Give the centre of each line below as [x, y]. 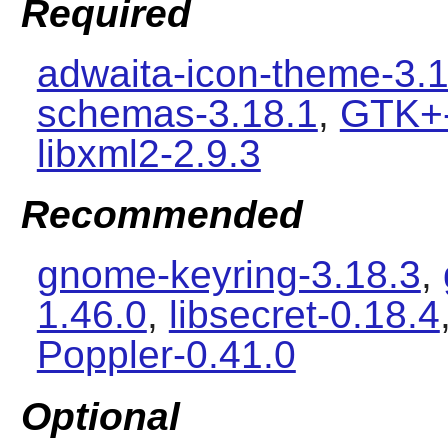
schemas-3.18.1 [177, 113]
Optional [100, 416]
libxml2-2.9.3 [148, 153]
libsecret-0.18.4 [304, 315]
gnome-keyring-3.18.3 [228, 275]
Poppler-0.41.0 [166, 355]
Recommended [161, 215]
